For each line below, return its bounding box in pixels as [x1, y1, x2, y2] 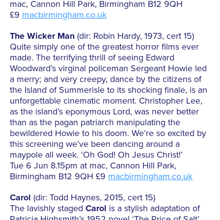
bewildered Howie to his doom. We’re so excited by [10, 128, 206, 139]
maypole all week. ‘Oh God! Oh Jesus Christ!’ [10, 149, 183, 161]
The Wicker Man [10, 30, 75, 42]
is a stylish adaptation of [107, 203, 200, 214]
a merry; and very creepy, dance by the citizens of [10, 74, 201, 85]
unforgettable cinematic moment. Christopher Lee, [10, 95, 202, 107]
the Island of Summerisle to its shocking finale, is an [10, 84, 207, 96]
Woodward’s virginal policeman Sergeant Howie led [10, 63, 207, 74]
